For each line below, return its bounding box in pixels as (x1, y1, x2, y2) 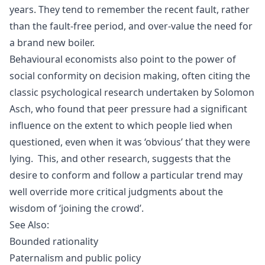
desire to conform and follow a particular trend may (9, 168, 243, 182)
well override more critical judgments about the (9, 185, 223, 198)
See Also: (9, 218, 49, 231)
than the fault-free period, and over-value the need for (9, 19, 253, 33)
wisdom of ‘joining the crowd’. (9, 201, 144, 215)
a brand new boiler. (9, 35, 95, 49)
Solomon (214, 85, 254, 99)
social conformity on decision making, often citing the (9, 69, 250, 82)
